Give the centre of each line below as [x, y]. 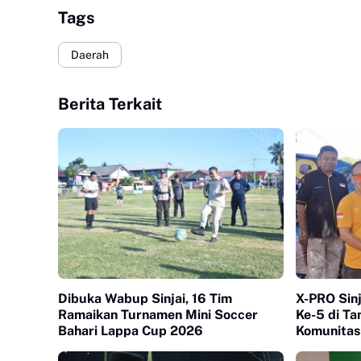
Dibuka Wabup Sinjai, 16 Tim [145, 298]
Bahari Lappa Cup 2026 [131, 330]
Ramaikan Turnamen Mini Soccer [158, 314]
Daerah [90, 54]
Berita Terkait [110, 104]
